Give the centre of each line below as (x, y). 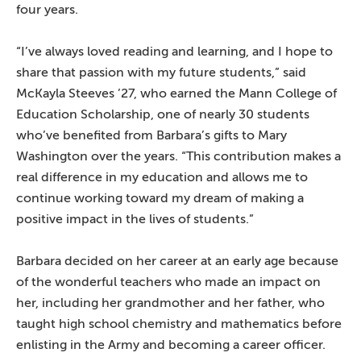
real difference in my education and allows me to (162, 177)
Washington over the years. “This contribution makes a (178, 156)
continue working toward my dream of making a (160, 198)
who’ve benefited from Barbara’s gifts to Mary (151, 135)
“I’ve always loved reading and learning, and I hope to (174, 51)
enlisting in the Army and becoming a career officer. (171, 344)
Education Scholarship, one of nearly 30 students (163, 114)
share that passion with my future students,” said (161, 72)
